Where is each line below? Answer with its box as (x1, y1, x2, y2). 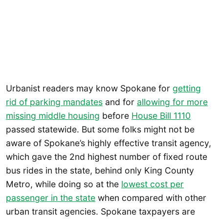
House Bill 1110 (131, 110, 191, 121)
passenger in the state (6, 192, 95, 203)
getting (173, 83, 201, 93)
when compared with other (95, 192, 206, 203)
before (100, 110, 131, 121)
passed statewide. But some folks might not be (6, 124, 195, 134)
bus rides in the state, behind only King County (6, 165, 194, 175)
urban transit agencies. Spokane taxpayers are (6, 206, 195, 217)
